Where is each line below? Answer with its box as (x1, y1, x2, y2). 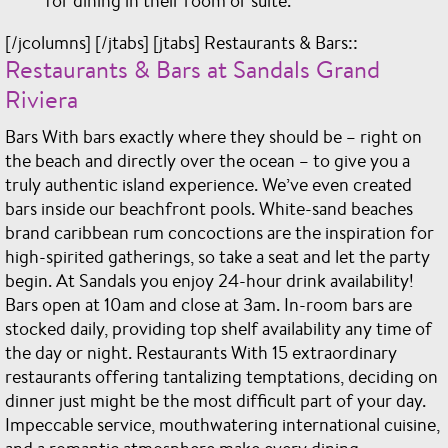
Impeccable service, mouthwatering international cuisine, (5, 412, 440, 436)
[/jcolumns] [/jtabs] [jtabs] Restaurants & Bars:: (5, 30, 358, 54)
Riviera (5, 83, 78, 115)
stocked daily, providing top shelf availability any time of (5, 316, 432, 340)
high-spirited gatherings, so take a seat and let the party (5, 244, 430, 268)
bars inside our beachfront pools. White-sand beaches (5, 196, 413, 220)
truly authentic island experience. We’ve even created (5, 172, 412, 196)
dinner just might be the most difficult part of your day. (5, 388, 426, 412)
